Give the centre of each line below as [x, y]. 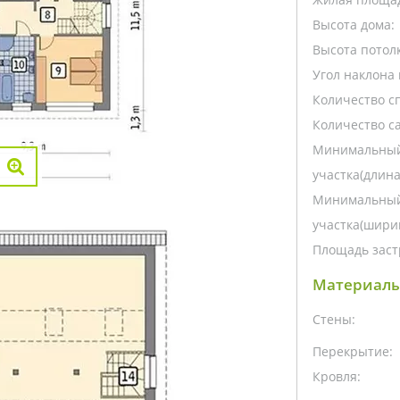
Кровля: [336, 376]
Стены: [333, 319]
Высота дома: [353, 24]
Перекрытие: [352, 351]
